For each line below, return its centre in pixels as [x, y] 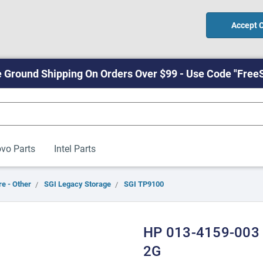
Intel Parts [75, 148]
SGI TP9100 [144, 184]
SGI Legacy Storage [77, 184]
